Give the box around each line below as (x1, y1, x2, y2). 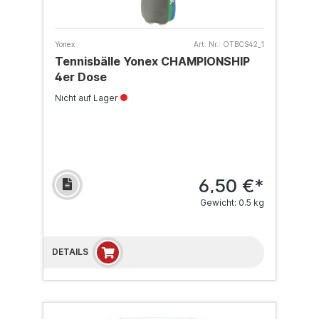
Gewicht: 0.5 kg (200, 197, 264, 208)
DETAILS (52, 246, 88, 257)
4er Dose (55, 70, 107, 84)
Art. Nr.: (194, 40, 221, 48)
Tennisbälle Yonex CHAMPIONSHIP (55, 54, 250, 68)
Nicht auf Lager (55, 93, 120, 103)
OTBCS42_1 (223, 40, 264, 48)
